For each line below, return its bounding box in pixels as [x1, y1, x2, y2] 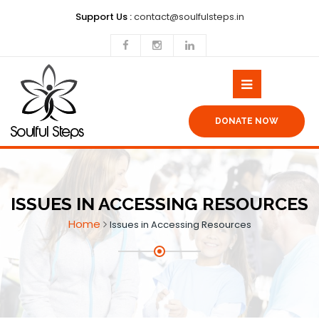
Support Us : [75, 10, 132, 23]
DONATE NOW [215, 116, 278, 126]
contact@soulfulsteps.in [131, 10, 244, 23]
